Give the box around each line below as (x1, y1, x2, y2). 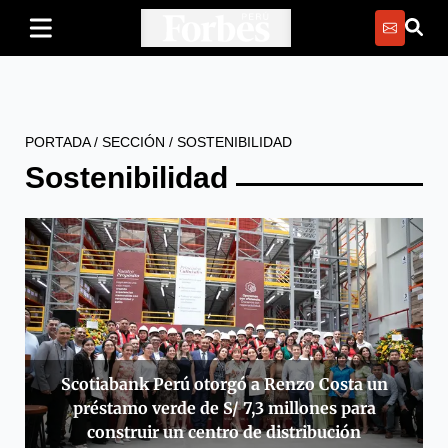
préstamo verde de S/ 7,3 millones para (72, 398, 376, 419)
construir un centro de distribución (87, 422, 361, 443)
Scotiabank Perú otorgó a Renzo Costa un (60, 374, 388, 395)
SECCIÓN (102, 134, 165, 150)
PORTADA (25, 134, 90, 150)
